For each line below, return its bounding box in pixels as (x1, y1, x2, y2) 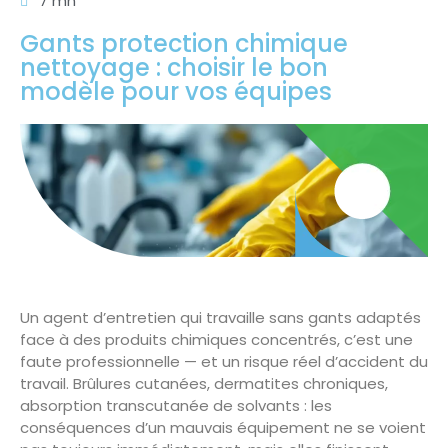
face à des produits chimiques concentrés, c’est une (20, 329, 413, 351)
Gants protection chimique (20, 27, 348, 61)
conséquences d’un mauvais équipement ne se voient (20, 417, 426, 439)
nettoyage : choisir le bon (20, 51, 328, 85)
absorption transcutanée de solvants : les (20, 395, 332, 417)
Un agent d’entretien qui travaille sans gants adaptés (20, 307, 421, 329)
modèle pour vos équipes (20, 75, 332, 109)
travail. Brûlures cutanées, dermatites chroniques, (20, 373, 388, 395)
